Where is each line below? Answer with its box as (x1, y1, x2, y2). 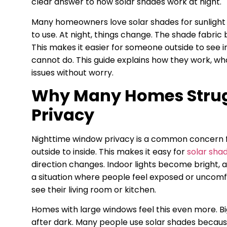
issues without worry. (31, 66, 113, 79)
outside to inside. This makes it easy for (31, 145, 185, 158)
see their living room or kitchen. (31, 183, 156, 196)
